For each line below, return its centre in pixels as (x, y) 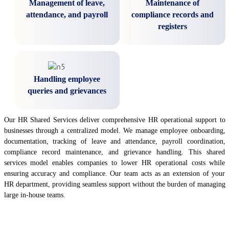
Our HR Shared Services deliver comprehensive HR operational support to (114, 120)
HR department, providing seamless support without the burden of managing (114, 184)
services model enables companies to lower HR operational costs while (114, 163)
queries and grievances (67, 91)
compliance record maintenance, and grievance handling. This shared (114, 152)
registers (172, 26)
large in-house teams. (35, 195)
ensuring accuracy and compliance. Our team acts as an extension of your (114, 174)
